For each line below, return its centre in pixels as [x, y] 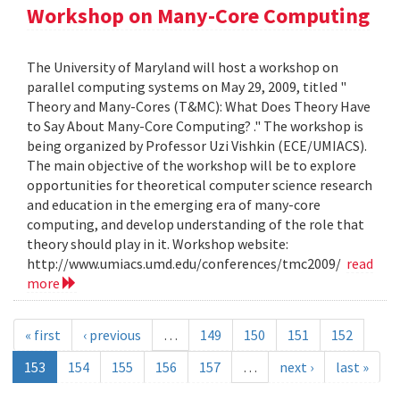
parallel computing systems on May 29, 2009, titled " [187, 87]
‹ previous [112, 335]
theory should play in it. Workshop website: [158, 244]
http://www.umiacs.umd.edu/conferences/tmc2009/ [187, 264]
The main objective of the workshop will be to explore [192, 166]
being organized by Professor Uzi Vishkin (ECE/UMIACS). [197, 146]
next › [296, 367]
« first [43, 335]
